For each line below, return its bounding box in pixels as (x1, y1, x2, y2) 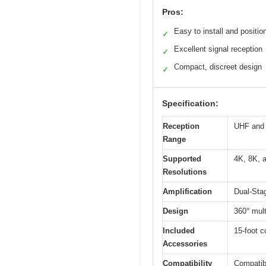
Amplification (163, 186, 212, 196)
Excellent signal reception (174, 44, 262, 53)
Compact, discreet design (174, 62, 262, 71)
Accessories (163, 239, 207, 248)
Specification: (162, 98, 218, 108)
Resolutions (163, 167, 207, 176)
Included (163, 226, 195, 235)
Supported (163, 154, 201, 163)
